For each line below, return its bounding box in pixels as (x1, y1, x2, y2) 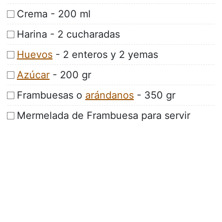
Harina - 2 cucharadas (17, 28, 120, 41)
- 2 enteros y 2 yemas (53, 49, 158, 61)
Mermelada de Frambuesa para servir (17, 110, 190, 122)
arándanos (85, 89, 134, 102)
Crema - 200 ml (17, 8, 91, 20)
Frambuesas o (17, 89, 85, 102)
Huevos (17, 49, 53, 61)
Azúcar (17, 69, 50, 81)
